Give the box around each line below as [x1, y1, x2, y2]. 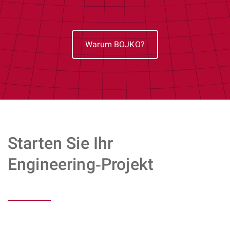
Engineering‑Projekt [8, 155, 154, 175]
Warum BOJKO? [85, 39, 145, 49]
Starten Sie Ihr [8, 133, 113, 154]
